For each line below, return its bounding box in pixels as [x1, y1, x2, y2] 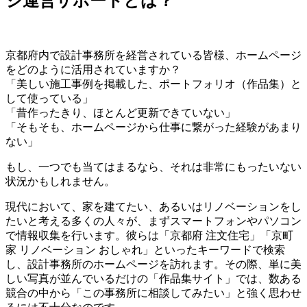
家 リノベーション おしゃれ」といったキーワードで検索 [5, 243, 285, 256]
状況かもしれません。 [5, 175, 115, 187]
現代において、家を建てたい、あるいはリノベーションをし [5, 200, 302, 212]
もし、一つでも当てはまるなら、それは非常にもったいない [5, 160, 302, 173]
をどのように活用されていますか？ [5, 63, 181, 75]
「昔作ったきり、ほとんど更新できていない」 [5, 106, 236, 119]
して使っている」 [5, 92, 93, 104]
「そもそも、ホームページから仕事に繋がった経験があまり [5, 121, 302, 133]
